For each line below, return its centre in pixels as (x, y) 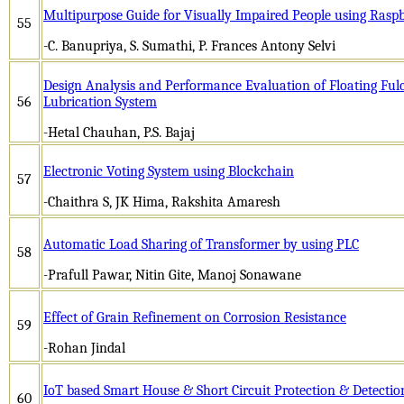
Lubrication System (100, 101)
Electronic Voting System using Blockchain (169, 171)
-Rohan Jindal (84, 348)
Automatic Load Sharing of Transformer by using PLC (201, 244)
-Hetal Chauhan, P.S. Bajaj (119, 132)
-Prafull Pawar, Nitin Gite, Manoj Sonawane (172, 275)
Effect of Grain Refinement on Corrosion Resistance (195, 317)
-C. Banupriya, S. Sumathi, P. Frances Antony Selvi (189, 46)
